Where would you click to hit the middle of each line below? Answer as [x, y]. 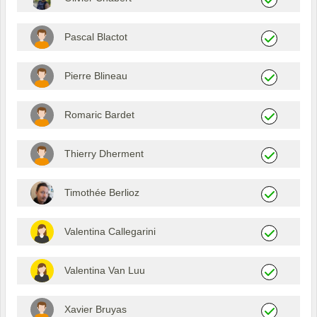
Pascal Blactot [96, 37]
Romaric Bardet [99, 115]
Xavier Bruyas [95, 310]
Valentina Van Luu [104, 271]
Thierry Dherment [104, 154]
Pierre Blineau [96, 76]
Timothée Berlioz [102, 193]
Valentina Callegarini [110, 232]
